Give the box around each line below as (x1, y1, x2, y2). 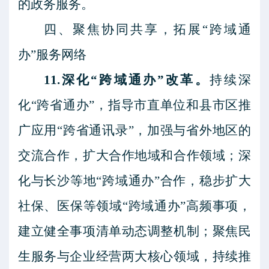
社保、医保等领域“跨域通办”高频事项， (18, 199, 251, 213)
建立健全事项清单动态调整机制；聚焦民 (18, 224, 251, 238)
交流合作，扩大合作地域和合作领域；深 (18, 148, 251, 163)
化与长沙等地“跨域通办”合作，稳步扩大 (18, 174, 251, 188)
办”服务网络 (18, 47, 86, 62)
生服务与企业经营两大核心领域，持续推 (18, 249, 251, 264)
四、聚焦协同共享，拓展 (43, 22, 202, 37)
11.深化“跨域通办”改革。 (43, 73, 210, 87)
